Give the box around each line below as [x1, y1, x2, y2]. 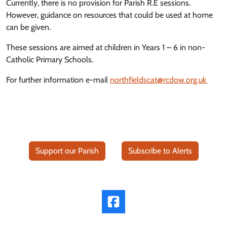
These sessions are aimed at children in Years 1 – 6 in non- [6, 43, 205, 52]
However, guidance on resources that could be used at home [6, 10, 213, 20]
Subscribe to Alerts [128, 145, 192, 156]
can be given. [6, 22, 51, 32]
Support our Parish [35, 145, 99, 156]
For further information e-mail [6, 75, 110, 85]
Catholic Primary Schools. [6, 55, 93, 64]
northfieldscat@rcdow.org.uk [110, 75, 208, 85]
